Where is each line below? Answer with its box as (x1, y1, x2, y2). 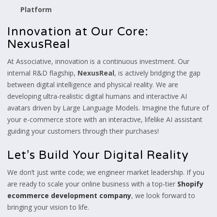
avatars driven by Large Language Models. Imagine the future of (7, 103, 209, 112)
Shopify (177, 179, 203, 188)
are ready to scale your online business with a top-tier (7, 179, 177, 188)
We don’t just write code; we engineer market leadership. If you (7, 167, 204, 177)
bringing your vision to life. (7, 202, 89, 212)
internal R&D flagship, (7, 68, 77, 77)
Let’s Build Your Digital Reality (7, 148, 189, 162)
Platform (20, 4, 52, 14)
